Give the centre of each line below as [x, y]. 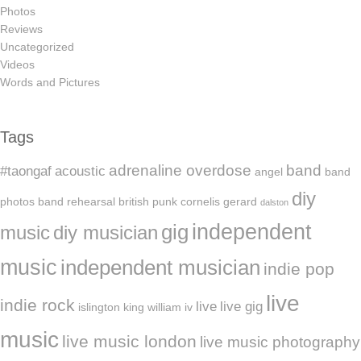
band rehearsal [77, 201]
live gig [241, 306]
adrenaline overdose [180, 170]
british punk [148, 201]
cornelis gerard [219, 201]
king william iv [158, 307]
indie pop [299, 268]
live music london [129, 341]
